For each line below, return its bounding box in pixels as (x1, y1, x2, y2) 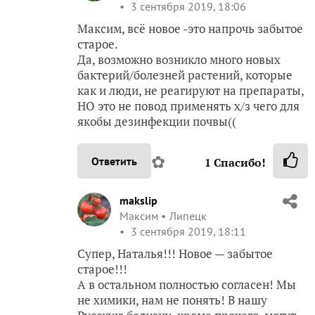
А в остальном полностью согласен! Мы (77, 276, 296, 292)
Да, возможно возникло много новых (77, 51, 281, 67)
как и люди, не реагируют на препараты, (77, 82, 304, 98)
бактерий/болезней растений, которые (77, 67, 292, 83)
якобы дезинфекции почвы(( (77, 113, 236, 129)
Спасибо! (211, 155, 266, 170)
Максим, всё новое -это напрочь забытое (77, 20, 303, 37)
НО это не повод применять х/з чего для (77, 98, 300, 114)
